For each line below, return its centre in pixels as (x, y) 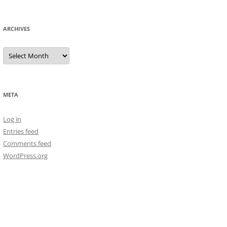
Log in (12, 119)
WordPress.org (25, 156)
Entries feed (21, 131)
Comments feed (27, 144)
